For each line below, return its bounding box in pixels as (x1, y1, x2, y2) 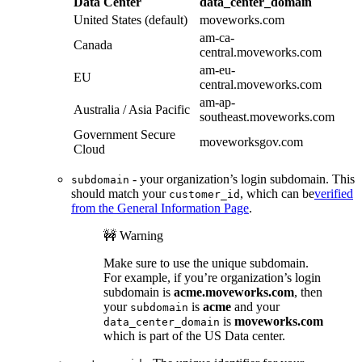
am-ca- (200, 30, 234, 44)
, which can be (240, 186, 314, 200)
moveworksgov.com (200, 134, 303, 149)
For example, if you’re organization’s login (103, 270, 321, 284)
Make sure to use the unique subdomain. (103, 255, 309, 270)
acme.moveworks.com (174, 284, 294, 299)
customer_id (169, 187, 240, 200)
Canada (74, 37, 112, 52)
